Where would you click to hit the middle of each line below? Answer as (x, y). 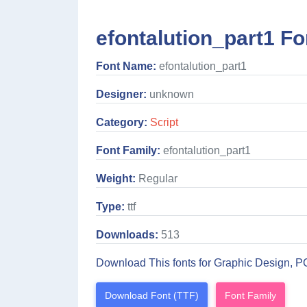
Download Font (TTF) (152, 295)
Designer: (121, 94)
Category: (122, 122)
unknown (170, 94)
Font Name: (126, 66)
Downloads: (127, 234)
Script (164, 122)
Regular (157, 178)
